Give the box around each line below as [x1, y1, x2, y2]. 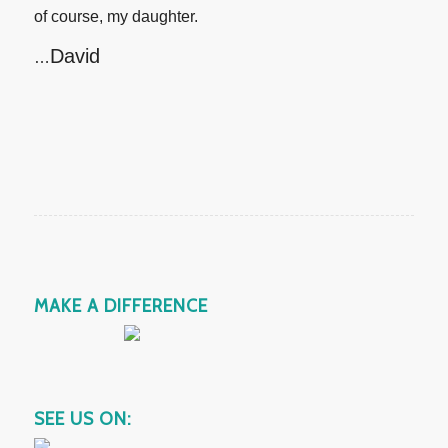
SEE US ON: [33, 407, 132, 429]
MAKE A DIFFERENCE [33, 294, 208, 316]
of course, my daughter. [33, 7, 198, 25]
